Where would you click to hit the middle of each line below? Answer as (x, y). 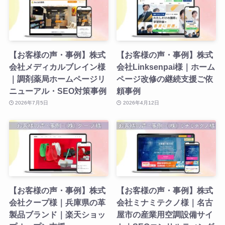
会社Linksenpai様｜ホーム (166, 67)
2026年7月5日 (32, 103)
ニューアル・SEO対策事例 (58, 91)
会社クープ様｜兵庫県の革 (57, 202)
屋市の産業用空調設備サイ (165, 214)
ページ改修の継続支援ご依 (165, 79)
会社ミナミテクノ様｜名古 (165, 202)
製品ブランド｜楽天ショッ (57, 214)
